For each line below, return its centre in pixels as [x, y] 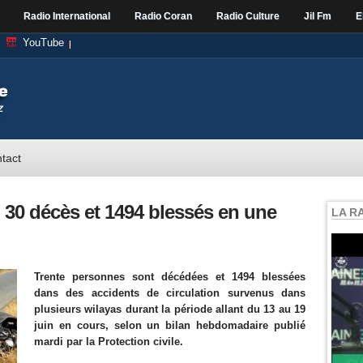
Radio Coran [163, 16]
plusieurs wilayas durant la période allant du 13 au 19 [170, 309]
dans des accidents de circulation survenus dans [170, 293]
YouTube [43, 43]
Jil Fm [318, 16]
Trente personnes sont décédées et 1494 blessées [170, 277]
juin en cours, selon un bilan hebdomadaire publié [170, 325]
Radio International [67, 16]
